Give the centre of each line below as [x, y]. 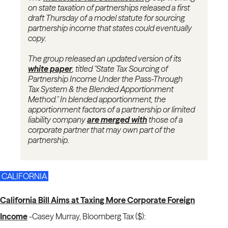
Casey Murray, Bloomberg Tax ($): [89, 217]
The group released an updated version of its [105, 59]
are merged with [117, 120]
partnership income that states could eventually [110, 28]
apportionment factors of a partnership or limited [111, 110]
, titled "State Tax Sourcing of [120, 69]
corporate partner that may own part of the [102, 130]
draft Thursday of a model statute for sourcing [106, 18]
